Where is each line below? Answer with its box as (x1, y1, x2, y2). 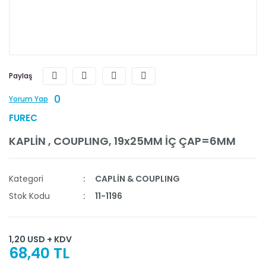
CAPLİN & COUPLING (95, 173, 180, 185)
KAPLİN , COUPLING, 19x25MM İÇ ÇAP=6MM (9, 134, 236, 149)
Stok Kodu (9, 190, 50, 202)
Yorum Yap (9, 94, 48, 104)
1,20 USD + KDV (9, 233, 72, 246)
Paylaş (9, 71, 32, 81)
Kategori (9, 173, 43, 185)
